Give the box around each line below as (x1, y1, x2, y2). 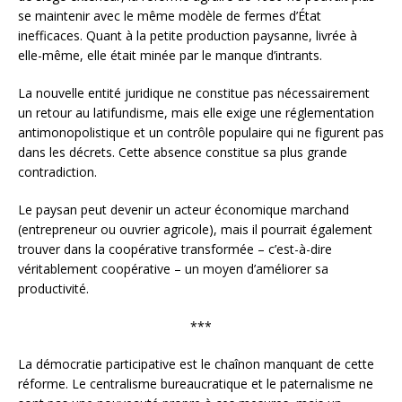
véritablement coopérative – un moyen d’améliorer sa (18, 259, 328, 277)
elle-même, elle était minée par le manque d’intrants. (18, 46, 322, 64)
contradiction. (18, 162, 97, 180)
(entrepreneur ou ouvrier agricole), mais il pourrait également (18, 220, 372, 238)
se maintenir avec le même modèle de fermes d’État (18, 6, 321, 24)
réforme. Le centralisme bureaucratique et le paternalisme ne (18, 374, 373, 392)
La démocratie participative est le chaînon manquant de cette (18, 354, 374, 372)
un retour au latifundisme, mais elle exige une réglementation (18, 103, 374, 121)
